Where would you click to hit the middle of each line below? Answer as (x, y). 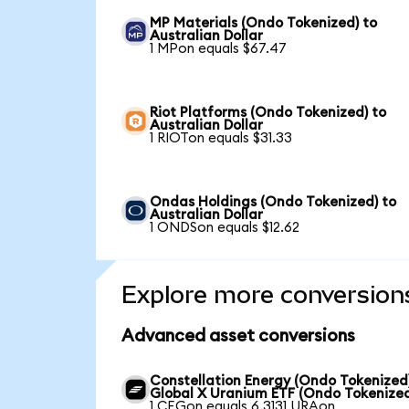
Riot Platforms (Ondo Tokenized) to (268, 112)
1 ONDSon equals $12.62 (225, 227)
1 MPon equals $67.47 (219, 48)
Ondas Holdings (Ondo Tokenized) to (273, 202)
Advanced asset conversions (238, 336)
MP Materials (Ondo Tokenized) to (264, 23)
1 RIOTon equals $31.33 (221, 138)
